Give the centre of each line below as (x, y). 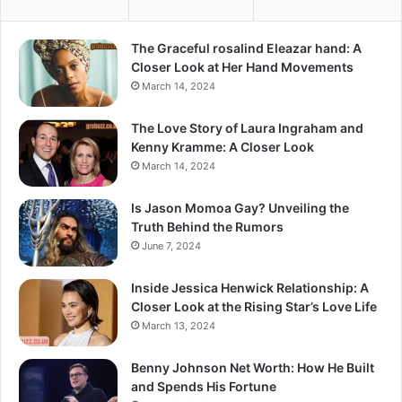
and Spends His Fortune (204, 387)
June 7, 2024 (171, 246)
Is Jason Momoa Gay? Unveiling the (240, 208)
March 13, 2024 (179, 326)
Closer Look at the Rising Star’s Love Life (254, 307)
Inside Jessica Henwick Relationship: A (250, 288)
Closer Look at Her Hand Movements (242, 67)
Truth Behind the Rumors (207, 227)
